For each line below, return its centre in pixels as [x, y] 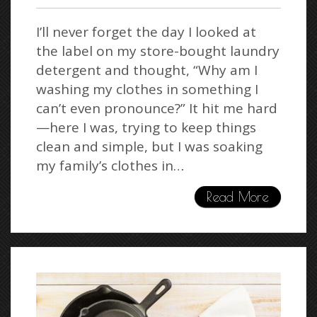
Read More [238, 197]
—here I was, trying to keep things [146, 128]
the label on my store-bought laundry [158, 51]
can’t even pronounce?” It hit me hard [157, 109]
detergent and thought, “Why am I [147, 70]
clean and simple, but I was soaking [149, 147]
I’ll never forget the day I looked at [146, 32]
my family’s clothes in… [110, 166]
